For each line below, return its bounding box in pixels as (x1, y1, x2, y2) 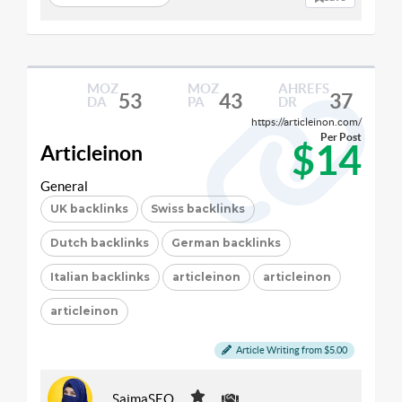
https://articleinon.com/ (251, 116, 362, 127)
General (40, 179, 88, 194)
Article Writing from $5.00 (234, 345, 347, 355)
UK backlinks (50, 202, 128, 215)
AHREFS (277, 81, 329, 96)
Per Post (320, 131, 362, 143)
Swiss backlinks (151, 202, 245, 215)
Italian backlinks (50, 270, 150, 284)
